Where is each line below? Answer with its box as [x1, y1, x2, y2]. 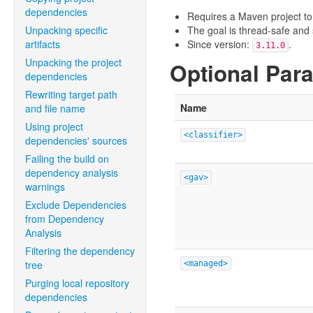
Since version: [187, 37, 252, 51]
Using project [25, 119, 83, 133]
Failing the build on [25, 152, 109, 166]
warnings [25, 180, 65, 194]
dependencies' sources [25, 133, 127, 147]
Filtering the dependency [25, 244, 135, 258]
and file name [25, 101, 85, 115]
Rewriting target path [25, 87, 117, 101]
